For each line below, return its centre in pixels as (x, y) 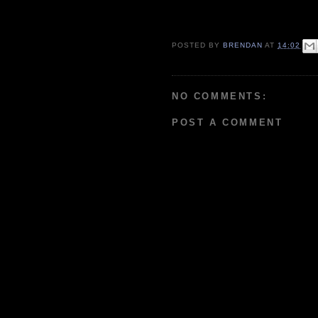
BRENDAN (243, 45)
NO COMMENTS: (220, 96)
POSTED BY (198, 45)
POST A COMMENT (227, 123)
